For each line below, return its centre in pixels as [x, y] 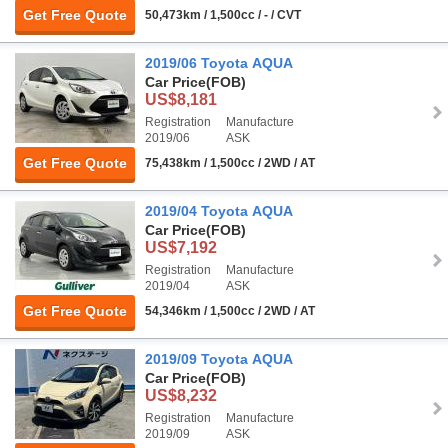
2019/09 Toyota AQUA [219, 359]
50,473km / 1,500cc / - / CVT [223, 15]
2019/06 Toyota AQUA [219, 63]
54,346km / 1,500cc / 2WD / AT [230, 311]
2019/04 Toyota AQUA [219, 211]
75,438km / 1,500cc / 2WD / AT [230, 163]
